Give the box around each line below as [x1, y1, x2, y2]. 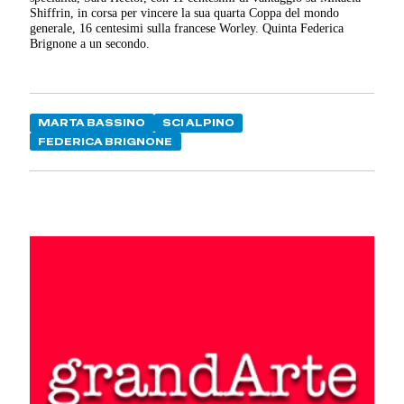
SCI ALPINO [161, 116, 234, 130]
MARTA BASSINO [38, 116, 146, 130]
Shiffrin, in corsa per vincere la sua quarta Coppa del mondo [30, 5, 340, 21]
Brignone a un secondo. [30, 36, 151, 51]
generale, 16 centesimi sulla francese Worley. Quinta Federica [30, 21, 344, 36]
